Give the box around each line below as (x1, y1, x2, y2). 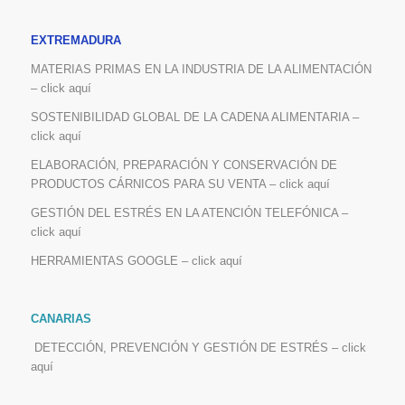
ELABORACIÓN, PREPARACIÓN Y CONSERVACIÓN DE (30, 158, 337, 173)
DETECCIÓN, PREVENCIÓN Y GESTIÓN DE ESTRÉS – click (33, 341, 366, 355)
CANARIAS (30, 312, 91, 326)
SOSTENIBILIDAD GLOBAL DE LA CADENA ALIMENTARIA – (30, 110, 359, 125)
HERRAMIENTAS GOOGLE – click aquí (30, 254, 242, 268)
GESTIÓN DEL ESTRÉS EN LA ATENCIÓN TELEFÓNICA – (30, 206, 348, 221)
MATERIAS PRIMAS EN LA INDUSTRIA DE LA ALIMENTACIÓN (30, 62, 372, 76)
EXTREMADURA (30, 33, 121, 47)
